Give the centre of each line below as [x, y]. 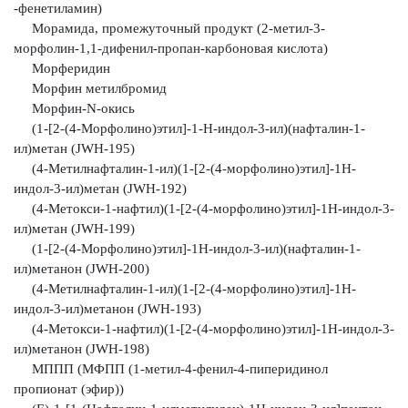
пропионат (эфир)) [69, 389]
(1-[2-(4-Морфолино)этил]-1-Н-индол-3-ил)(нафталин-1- [189, 128]
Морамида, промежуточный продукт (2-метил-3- [169, 28]
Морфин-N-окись [74, 108]
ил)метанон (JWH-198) [82, 349]
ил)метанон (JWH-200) [82, 269]
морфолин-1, [52, 48]
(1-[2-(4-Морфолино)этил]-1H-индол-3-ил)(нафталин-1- [187, 249]
